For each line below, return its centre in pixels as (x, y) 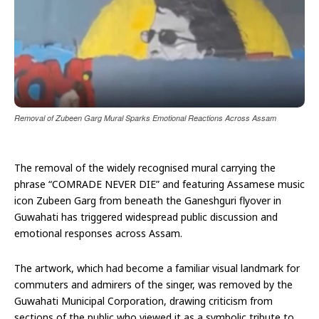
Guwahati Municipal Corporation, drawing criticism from (143, 300)
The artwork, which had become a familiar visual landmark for (157, 268)
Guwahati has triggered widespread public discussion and (146, 216)
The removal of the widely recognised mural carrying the (145, 167)
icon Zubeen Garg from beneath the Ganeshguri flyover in (148, 200)
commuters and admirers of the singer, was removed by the (153, 284)
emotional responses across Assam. (98, 233)
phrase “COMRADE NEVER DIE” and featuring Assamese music (159, 184)
